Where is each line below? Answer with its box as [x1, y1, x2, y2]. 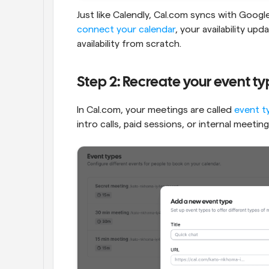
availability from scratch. [77, 39, 181, 49]
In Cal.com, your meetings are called [77, 105, 234, 115]
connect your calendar [77, 25, 175, 35]
